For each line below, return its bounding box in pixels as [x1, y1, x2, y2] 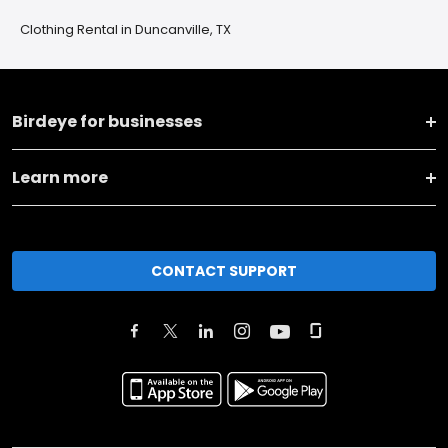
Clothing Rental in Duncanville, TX [20, 20, 231, 39]
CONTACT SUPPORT [151, 260, 297, 281]
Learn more [12, 166, 108, 189]
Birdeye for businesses [12, 110, 202, 133]
